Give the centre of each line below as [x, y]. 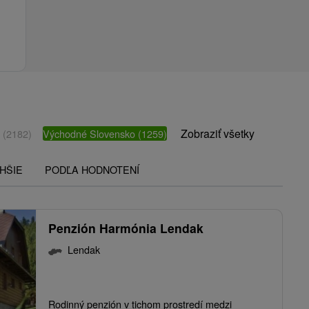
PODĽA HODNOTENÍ [92, 170]
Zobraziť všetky [218, 134]
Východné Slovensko [90, 134]
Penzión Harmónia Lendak [126, 228]
